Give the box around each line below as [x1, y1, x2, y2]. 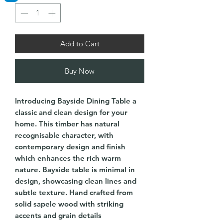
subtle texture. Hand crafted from [15, 188, 133, 198]
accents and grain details [15, 211, 102, 221]
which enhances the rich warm [15, 153, 121, 163]
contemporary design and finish [15, 142, 125, 152]
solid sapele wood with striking [15, 199, 123, 209]
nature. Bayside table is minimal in [15, 165, 135, 175]
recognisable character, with [15, 130, 113, 140]
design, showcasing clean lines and [15, 176, 136, 186]
